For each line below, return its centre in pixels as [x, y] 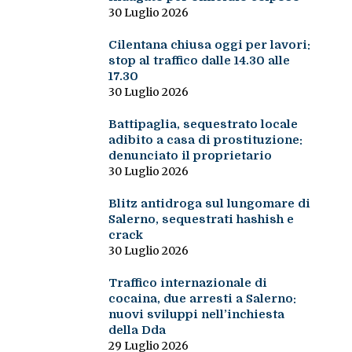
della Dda [137, 330]
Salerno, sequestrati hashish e [201, 220]
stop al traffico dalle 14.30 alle [199, 61]
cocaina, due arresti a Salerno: [202, 299]
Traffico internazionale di [187, 283]
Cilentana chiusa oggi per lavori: [209, 45]
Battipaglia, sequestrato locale [203, 125]
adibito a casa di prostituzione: [205, 140]
